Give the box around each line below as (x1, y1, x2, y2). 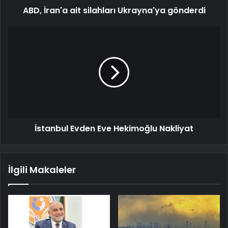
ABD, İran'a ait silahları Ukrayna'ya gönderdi (22, 5, 206, 17)
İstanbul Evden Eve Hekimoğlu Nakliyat (35, 123, 193, 135)
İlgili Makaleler (8, 163, 76, 177)
